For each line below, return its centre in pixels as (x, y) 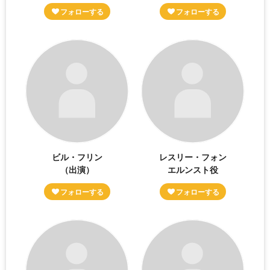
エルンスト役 (193, 169)
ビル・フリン (77, 156)
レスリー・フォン (193, 156)
